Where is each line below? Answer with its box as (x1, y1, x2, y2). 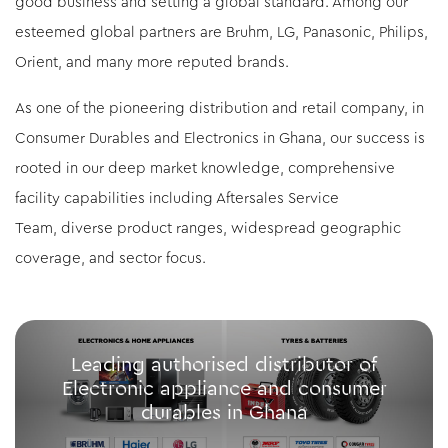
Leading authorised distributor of (71, 350, 377, 380)
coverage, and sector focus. (15, 251, 206, 267)
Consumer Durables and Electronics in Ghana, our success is (15, 131, 425, 147)
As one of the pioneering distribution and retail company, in (15, 101, 424, 117)
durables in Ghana (140, 398, 308, 428)
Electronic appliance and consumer (61, 374, 387, 404)
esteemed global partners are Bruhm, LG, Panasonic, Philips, (15, 25, 428, 41)
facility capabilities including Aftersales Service (15, 191, 339, 207)
